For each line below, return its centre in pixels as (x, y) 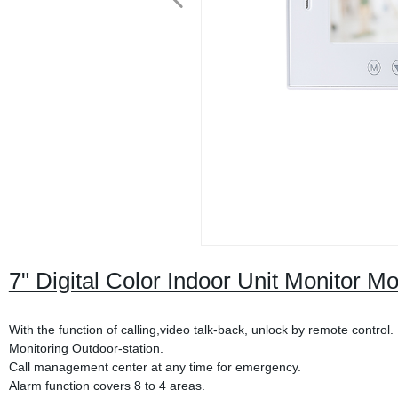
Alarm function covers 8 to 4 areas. (107, 386)
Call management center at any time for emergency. (155, 367)
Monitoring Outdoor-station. (86, 348)
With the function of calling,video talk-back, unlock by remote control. (201, 330)
